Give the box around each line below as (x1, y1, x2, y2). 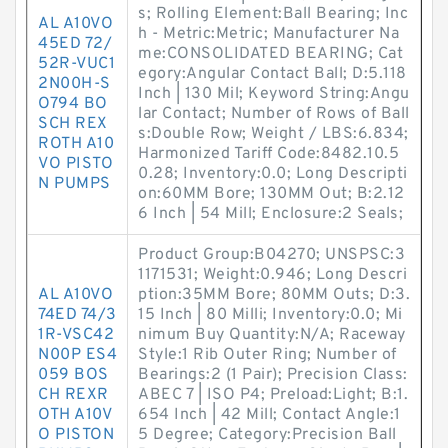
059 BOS (38, 365, 109, 385)
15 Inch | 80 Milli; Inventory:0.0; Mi (138, 305, 403, 325)
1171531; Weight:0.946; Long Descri (138, 265, 407, 285)
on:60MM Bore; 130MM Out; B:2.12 (138, 184, 405, 204)
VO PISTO (38, 154, 113, 174)
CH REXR (38, 385, 109, 405)
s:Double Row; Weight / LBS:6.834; (138, 124, 409, 144)
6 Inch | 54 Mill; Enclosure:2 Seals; (138, 204, 403, 224)
